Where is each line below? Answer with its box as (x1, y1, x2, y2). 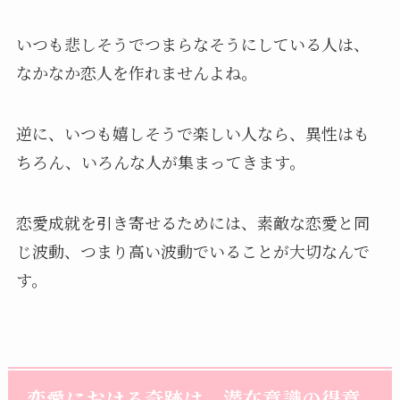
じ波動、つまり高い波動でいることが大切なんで (15, 239, 370, 263)
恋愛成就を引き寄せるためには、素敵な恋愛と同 (15, 211, 370, 235)
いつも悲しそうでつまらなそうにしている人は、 (15, 32, 370, 56)
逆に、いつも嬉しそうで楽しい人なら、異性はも (15, 121, 370, 146)
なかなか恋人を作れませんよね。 (15, 61, 257, 85)
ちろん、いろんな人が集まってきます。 (15, 150, 305, 174)
